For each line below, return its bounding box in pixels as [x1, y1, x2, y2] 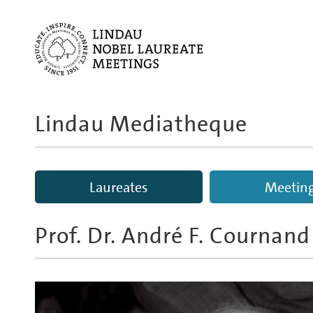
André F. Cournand [122, 220, 310, 250]
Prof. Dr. [35, 220, 116, 250]
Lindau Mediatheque [35, 109, 247, 139]
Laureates [89, 177, 148, 196]
